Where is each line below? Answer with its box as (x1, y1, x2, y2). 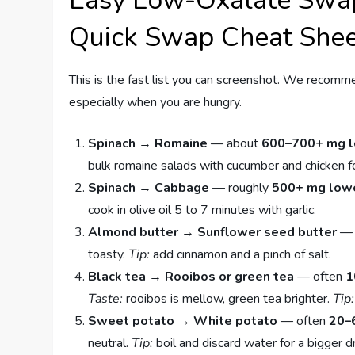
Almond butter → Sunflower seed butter (88, 223, 338, 242)
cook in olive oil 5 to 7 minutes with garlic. (88, 201, 317, 219)
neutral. (88, 334, 132, 353)
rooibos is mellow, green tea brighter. (123, 290, 334, 308)
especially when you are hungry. (69, 94, 242, 112)
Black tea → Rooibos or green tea (88, 268, 295, 286)
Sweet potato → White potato (88, 312, 278, 330)
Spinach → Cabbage (88, 179, 210, 197)
